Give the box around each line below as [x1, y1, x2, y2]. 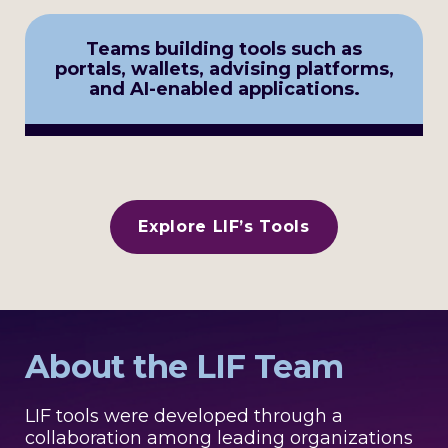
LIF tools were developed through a [25, 405, 343, 428]
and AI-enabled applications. [88, 78, 360, 101]
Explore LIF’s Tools [138, 217, 310, 237]
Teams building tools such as [86, 38, 362, 61]
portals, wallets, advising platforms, [54, 58, 394, 81]
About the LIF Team [25, 347, 344, 387]
